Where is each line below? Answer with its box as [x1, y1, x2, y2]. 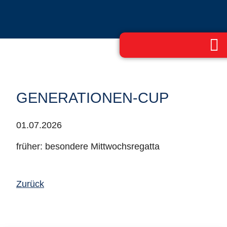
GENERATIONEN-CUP [16, 90, 169, 106]
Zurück [16, 179, 44, 189]
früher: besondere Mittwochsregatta [16, 141, 160, 152]
